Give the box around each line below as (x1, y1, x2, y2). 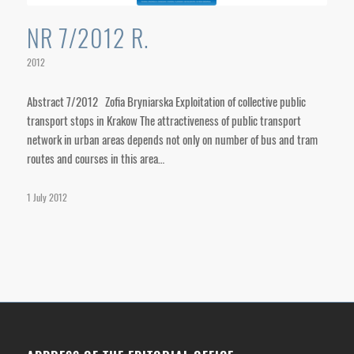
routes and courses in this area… (26, 149, 164, 167)
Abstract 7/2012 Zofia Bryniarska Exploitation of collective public (26, 92, 306, 110)
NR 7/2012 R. (26, 20, 149, 55)
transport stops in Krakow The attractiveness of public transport (26, 111, 301, 129)
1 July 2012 (26, 190, 67, 205)
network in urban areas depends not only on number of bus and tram (26, 130, 318, 148)
